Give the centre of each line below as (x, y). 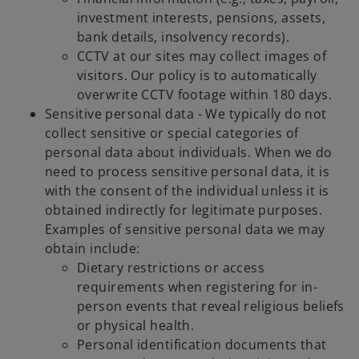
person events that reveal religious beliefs (211, 307)
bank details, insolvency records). (183, 37)
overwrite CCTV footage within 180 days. (205, 95)
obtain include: (93, 249)
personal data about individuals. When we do (189, 153)
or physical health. (136, 326)
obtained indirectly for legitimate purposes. (184, 210)
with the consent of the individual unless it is (187, 191)
